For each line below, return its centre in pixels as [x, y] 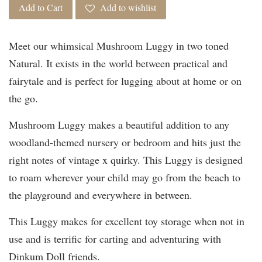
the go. [25, 98]
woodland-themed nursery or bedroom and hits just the [125, 142]
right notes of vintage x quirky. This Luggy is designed [126, 159]
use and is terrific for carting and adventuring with [115, 238]
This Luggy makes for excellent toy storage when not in [127, 221]
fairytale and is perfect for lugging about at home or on [125, 80]
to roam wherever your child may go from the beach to [125, 177]
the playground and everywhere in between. [101, 194]
